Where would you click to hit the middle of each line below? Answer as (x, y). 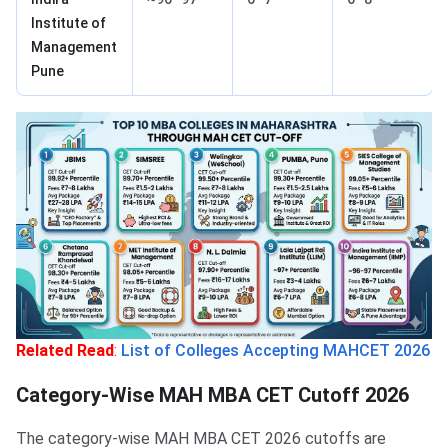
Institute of (68, 22)
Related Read (65, 350)
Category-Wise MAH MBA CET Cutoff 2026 (212, 394)
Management (74, 46)
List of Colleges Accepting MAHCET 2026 (275, 350)
